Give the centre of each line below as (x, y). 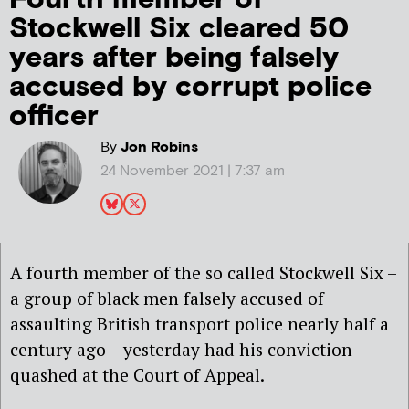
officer (54, 116)
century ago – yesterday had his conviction (181, 349)
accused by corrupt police (190, 87)
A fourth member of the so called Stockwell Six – (203, 272)
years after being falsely (174, 58)
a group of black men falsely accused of (167, 298)
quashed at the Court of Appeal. (137, 374)
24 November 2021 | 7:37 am (192, 171)
